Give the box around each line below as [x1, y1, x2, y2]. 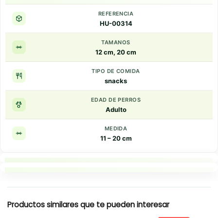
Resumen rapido [87, 176, 145, 185]
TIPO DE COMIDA [91, 67, 140, 74]
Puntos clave [93, 166, 140, 176]
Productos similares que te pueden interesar [7, 199, 169, 210]
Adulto [105, 105, 127, 113]
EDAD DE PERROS [91, 96, 141, 103]
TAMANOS [101, 38, 130, 46]
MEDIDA [104, 125, 127, 132]
